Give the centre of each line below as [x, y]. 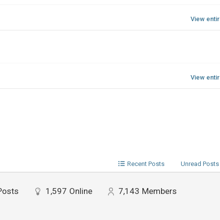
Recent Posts [146, 164]
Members [159, 191]
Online [81, 191]
